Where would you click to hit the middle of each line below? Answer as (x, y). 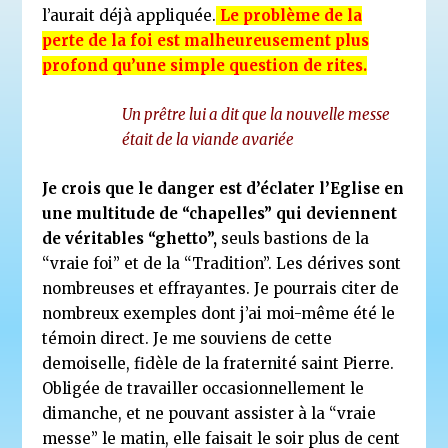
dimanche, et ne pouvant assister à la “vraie (209, 413)
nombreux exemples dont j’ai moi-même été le (219, 313)
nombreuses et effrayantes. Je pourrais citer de (221, 288)
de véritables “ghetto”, (130, 238)
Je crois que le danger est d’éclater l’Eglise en (223, 188)
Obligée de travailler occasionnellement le (203, 388)
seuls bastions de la (293, 238)
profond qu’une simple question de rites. (205, 65)
